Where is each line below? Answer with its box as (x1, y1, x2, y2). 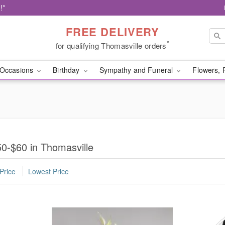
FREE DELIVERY (65, 23, 160, 40)
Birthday (53, 65, 82, 75)
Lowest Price (28, 166, 69, 177)
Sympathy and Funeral (99, 65, 175, 75)
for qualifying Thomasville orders (55, 40, 167, 51)
